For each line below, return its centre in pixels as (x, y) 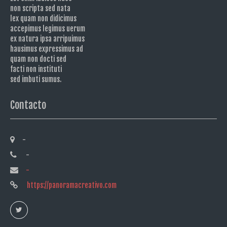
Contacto (28, 105)
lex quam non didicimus (43, 19)
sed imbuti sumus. (36, 80)
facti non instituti (36, 69)
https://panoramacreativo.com (71, 185)
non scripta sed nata (40, 9)
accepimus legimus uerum (48, 29)
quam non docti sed (38, 59)
